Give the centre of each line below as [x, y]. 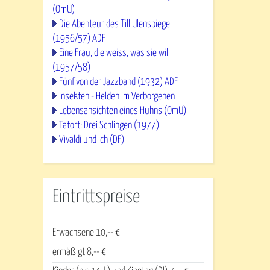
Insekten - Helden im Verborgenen [117, 97]
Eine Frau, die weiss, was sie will [115, 53]
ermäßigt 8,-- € [79, 253]
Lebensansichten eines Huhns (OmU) [123, 111]
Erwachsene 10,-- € [86, 233]
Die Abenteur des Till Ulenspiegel [115, 24]
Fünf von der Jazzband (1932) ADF [118, 82]
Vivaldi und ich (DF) [92, 140]
